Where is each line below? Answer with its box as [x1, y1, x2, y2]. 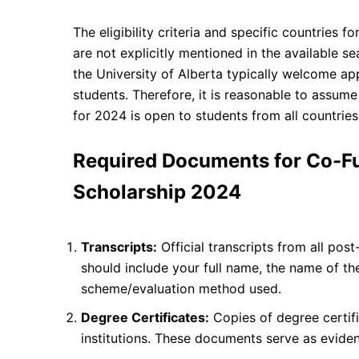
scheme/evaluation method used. [81, 280, 281, 296]
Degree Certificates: [81, 309, 209, 325]
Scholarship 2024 [73, 179, 241, 204]
